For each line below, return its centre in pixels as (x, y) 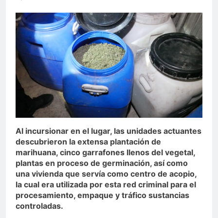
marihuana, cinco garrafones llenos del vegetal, (105, 153)
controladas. (39, 206)
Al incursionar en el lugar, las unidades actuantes (109, 131)
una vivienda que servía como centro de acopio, (106, 174)
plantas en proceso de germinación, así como (102, 163)
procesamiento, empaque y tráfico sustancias (102, 195)
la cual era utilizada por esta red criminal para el (106, 185)
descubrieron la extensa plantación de (88, 142)
